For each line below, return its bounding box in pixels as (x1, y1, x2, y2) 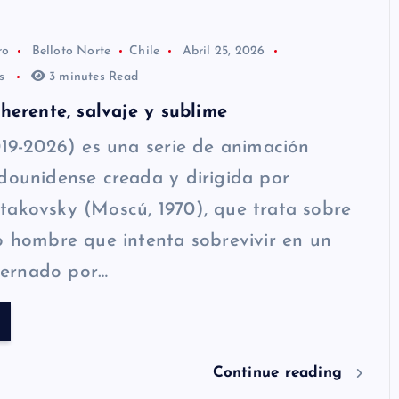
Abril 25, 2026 (182, 45, 265, 59)
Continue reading (212, 364, 348, 380)
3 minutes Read (45, 69, 138, 84)
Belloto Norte (31, 45, 111, 59)
